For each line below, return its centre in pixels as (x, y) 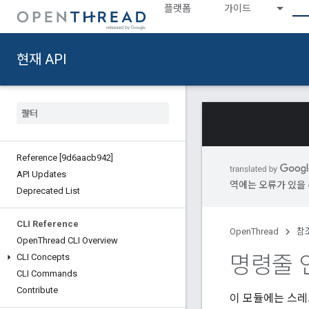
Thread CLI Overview (78, 240)
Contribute (37, 290)
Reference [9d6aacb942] (65, 158)
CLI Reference (48, 224)
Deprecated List (48, 191)
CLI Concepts (43, 257)
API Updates (41, 174)
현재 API (42, 59)
